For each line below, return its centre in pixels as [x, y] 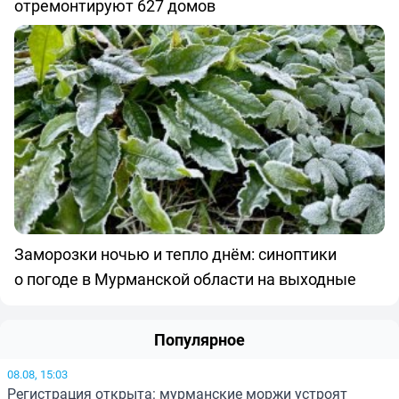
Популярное [199, 339]
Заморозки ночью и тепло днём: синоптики [175, 253]
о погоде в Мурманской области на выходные [185, 278]
